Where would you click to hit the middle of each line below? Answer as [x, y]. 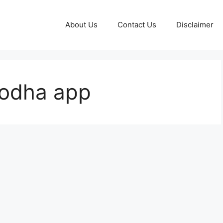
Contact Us [137, 25]
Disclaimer [195, 25]
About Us [81, 25]
